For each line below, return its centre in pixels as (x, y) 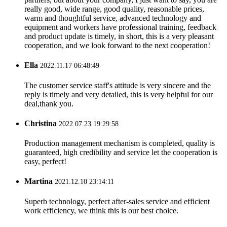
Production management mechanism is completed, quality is (120, 143)
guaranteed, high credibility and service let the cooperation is (121, 153)
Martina (39, 181)
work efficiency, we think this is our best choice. (101, 210)
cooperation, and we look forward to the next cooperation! (117, 46)
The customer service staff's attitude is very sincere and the (118, 85)
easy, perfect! (45, 162)
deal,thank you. (49, 103)
